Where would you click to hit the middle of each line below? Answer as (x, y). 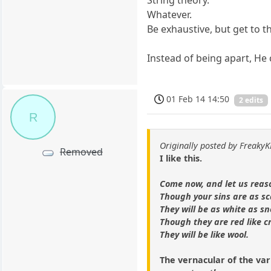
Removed (81, 152)
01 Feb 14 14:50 (198, 99)
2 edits (251, 100)
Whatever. (170, 15)
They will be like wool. (204, 234)
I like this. (181, 158)
